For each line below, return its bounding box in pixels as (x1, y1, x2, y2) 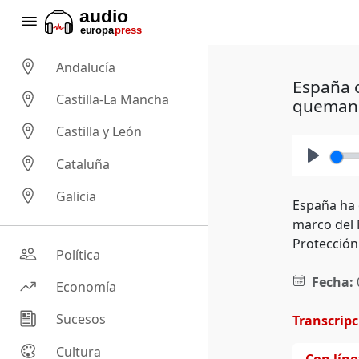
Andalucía (56, 58, 116, 77)
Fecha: (311, 273, 353, 291)
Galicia (56, 188, 97, 206)
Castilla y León (56, 123, 143, 141)
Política (56, 246, 101, 264)
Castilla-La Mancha (56, 91, 170, 109)
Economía (56, 278, 117, 296)
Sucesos (56, 310, 107, 329)
